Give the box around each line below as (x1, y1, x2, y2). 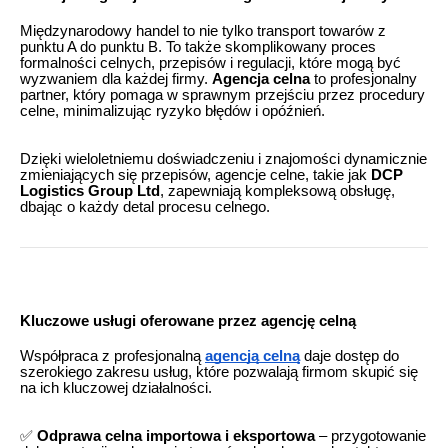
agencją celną (205, 348, 300, 365)
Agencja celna (212, 70, 310, 87)
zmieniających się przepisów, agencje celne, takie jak (20, 166, 371, 183)
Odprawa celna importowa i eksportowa (37, 428, 315, 445)
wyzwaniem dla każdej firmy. (20, 70, 212, 87)
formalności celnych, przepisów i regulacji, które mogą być (20, 54, 401, 71)
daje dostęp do (300, 348, 399, 365)
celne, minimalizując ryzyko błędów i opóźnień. (20, 102, 325, 119)
